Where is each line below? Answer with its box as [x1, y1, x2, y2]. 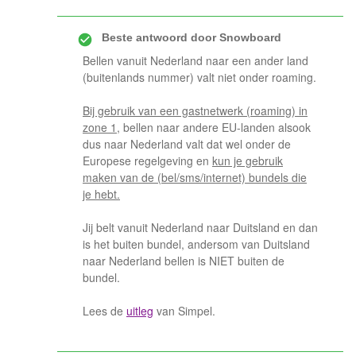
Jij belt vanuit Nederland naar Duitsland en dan [83, 219, 318, 235]
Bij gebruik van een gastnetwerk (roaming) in [83, 103, 308, 118]
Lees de [83, 303, 126, 319]
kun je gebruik [212, 153, 283, 168]
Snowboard [216, 31, 281, 44]
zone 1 [83, 119, 117, 135]
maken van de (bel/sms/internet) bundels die [83, 169, 307, 185]
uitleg [126, 303, 153, 319]
